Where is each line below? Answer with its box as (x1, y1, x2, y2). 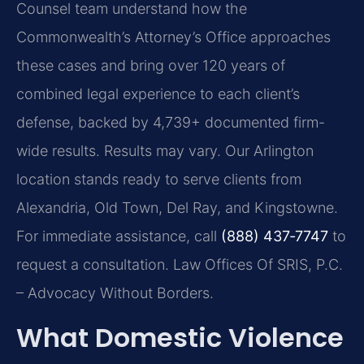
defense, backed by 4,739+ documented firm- (16, 113, 325, 131)
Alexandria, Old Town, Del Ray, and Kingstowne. (16, 198, 338, 216)
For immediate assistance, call (16, 227, 221, 245)
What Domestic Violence (16, 319, 344, 357)
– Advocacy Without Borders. (16, 284, 214, 301)
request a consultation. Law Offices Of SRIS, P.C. (16, 255, 343, 273)
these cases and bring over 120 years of (16, 56, 285, 74)
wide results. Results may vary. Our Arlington (16, 141, 314, 159)
